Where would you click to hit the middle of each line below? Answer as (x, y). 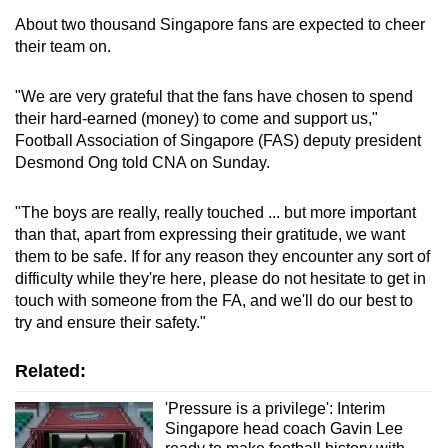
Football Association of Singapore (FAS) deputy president (218, 141)
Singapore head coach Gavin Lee (283, 429)
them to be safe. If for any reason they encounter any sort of (222, 257)
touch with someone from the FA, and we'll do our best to (214, 301)
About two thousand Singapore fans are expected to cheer (220, 25)
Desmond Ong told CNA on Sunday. (142, 163)
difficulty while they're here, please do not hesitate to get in (220, 279)
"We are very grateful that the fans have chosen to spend (214, 97)
